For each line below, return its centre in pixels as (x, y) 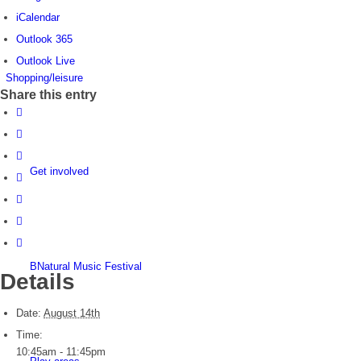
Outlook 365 (44, 39)
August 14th (72, 313)
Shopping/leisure (44, 78)
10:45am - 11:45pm (61, 352)
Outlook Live (46, 61)
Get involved (59, 172)
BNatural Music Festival (86, 267)
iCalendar (38, 18)
